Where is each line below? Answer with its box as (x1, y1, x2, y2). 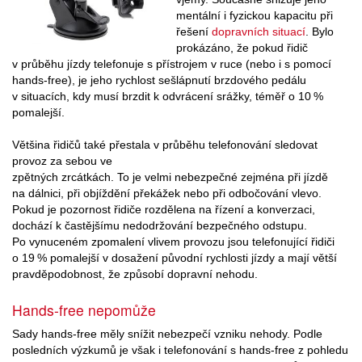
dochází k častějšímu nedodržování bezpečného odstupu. (12, 219, 307, 233)
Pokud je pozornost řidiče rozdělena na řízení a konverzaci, (12, 203, 315, 217)
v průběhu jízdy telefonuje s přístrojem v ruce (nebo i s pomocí (12, 57, 331, 71)
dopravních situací (212, 25, 305, 39)
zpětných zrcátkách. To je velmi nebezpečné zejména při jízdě (12, 170, 328, 184)
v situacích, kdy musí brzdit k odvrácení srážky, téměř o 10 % (12, 90, 323, 103)
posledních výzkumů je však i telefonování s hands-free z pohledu (12, 343, 348, 357)
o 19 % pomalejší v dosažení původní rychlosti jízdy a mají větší (12, 251, 337, 265)
